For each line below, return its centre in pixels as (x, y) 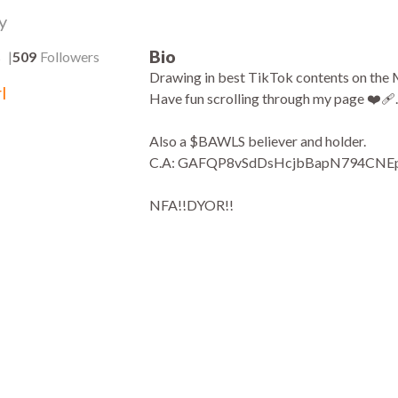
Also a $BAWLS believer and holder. (257, 141)
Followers (69, 56)
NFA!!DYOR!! (191, 205)
